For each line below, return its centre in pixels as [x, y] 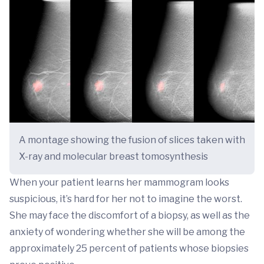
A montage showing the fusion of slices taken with [132, 140]
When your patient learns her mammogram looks [119, 182]
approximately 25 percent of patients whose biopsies [129, 248]
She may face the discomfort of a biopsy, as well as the [130, 215]
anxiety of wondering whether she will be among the [127, 232]
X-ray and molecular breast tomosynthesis [113, 156]
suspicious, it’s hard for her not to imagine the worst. [126, 199]
